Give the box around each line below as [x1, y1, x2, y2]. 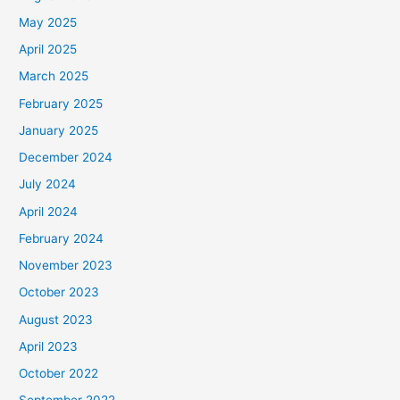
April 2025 [19, 42, 78, 57]
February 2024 [19, 230, 104, 246]
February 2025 [19, 96, 104, 111]
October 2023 [19, 285, 100, 300]
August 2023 [19, 312, 94, 327]
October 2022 [19, 366, 99, 381]
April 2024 [19, 204, 79, 219]
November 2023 [19, 258, 113, 273]
